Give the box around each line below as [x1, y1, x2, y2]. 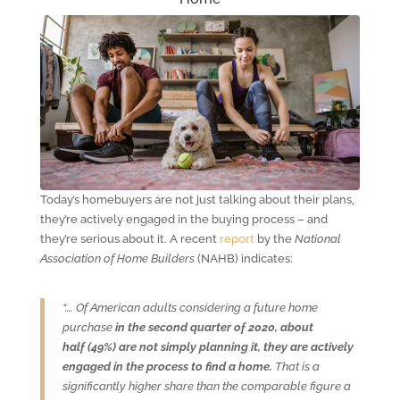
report [219, 231, 254, 246]
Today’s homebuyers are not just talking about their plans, [39, 192, 354, 206]
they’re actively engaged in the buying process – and [39, 212, 328, 226]
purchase [62, 320, 115, 334]
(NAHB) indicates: [196, 251, 293, 265]
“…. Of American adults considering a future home [62, 300, 318, 314]
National [294, 231, 341, 246]
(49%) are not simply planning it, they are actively [87, 339, 354, 354]
